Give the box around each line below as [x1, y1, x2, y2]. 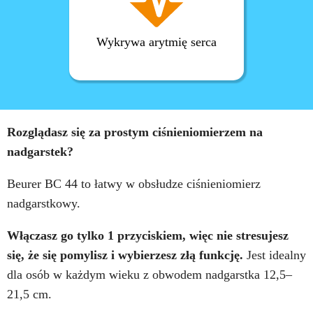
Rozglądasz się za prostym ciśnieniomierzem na [7, 124, 263, 139]
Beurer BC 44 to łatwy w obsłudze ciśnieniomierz [7, 176, 261, 191]
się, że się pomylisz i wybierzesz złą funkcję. [7, 247, 243, 262]
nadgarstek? [7, 144, 73, 159]
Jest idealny [243, 247, 306, 262]
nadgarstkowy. [7, 196, 80, 210]
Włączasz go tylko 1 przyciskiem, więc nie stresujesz [7, 228, 289, 242]
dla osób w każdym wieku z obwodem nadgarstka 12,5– [7, 267, 292, 282]
